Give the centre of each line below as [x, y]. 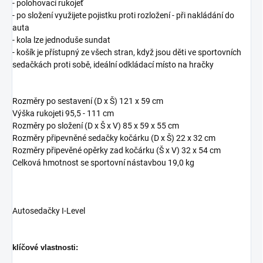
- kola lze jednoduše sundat [61, 40]
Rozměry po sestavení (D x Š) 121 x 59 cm [88, 101]
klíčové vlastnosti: [45, 247]
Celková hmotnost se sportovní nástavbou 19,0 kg [103, 162]
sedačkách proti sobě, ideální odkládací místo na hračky [113, 64]
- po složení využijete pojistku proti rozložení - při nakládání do [123, 15]
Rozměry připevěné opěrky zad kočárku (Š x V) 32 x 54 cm [117, 150]
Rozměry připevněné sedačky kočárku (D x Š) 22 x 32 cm [114, 138]
